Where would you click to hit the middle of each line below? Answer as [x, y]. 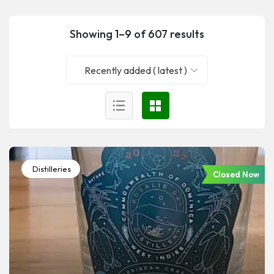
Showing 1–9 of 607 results [137, 34]
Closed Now [236, 175]
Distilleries [51, 169]
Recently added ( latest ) [135, 70]
